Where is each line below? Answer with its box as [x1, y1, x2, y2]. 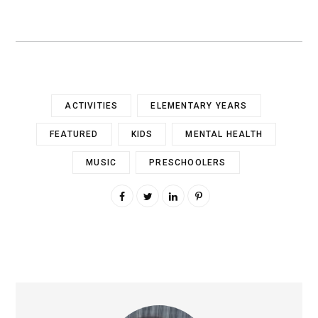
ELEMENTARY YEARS [150, 100, 248, 111]
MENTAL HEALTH [185, 128, 263, 139]
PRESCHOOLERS [149, 157, 226, 168]
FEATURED [49, 128, 99, 139]
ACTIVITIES [65, 100, 119, 111]
